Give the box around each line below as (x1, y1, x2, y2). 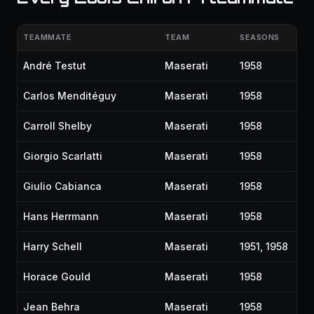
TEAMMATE (23, 32, 72, 42)
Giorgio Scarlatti (23, 150, 102, 162)
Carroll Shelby (23, 120, 92, 132)
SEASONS (240, 32, 280, 42)
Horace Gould (23, 271, 90, 282)
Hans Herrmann (23, 210, 99, 222)
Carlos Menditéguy (23, 90, 116, 102)
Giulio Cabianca (23, 180, 102, 192)
